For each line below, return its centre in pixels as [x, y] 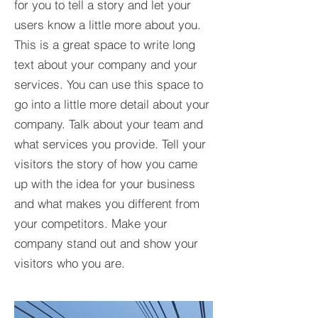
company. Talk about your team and [109, 124]
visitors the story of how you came [106, 164]
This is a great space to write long [105, 44]
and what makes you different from [107, 203]
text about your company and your [106, 64]
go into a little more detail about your [112, 104]
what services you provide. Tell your [110, 144]
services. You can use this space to [109, 84]
